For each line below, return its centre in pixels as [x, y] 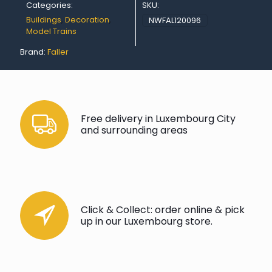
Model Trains [51, 32]
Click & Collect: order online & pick [163, 210]
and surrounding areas [134, 131]
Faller [58, 52]
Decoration [87, 20]
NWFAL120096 [175, 21]
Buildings [44, 20]
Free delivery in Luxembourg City [158, 119]
